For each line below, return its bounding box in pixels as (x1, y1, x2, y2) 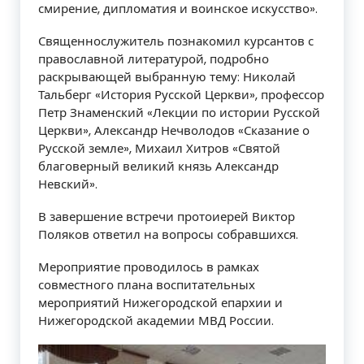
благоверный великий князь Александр (38, 158, 279, 175)
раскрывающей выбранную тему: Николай (38, 68, 296, 86)
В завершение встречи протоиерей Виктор (38, 208, 295, 226)
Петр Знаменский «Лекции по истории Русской (38, 104, 320, 122)
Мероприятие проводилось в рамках (38, 258, 259, 276)
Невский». (38, 175, 97, 193)
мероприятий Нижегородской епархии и (38, 294, 283, 312)
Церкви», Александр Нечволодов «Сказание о (38, 122, 310, 140)
